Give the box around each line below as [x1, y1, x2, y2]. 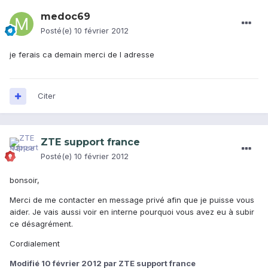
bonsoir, [10, 175, 39, 185]
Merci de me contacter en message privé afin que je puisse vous [10, 195, 254, 205]
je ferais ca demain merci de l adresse [10, 50, 154, 60]
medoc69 [41, 11, 90, 23]
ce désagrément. [10, 219, 73, 229]
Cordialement [10, 239, 60, 249]
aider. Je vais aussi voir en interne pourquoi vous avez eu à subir [10, 207, 254, 217]
